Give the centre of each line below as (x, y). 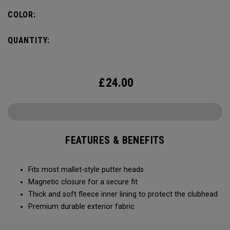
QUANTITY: (29, 40)
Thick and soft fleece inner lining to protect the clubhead (123, 194)
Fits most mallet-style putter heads (86, 170)
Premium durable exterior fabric (81, 207)
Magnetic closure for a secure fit (83, 182)
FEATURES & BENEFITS (115, 140)
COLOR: (22, 15)
